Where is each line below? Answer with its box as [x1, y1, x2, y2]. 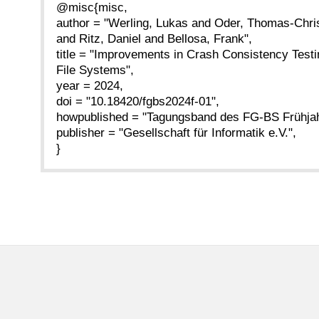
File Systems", [56, 63, 134, 78]
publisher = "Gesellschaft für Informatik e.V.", [56, 126, 296, 140]
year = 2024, [56, 79, 123, 93]
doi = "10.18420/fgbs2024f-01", [56, 95, 219, 109]
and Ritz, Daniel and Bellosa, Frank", [56, 32, 252, 46]
